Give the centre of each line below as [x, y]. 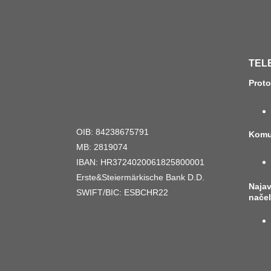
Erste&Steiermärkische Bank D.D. [140, 178]
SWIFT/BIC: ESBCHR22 [122, 193]
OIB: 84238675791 [113, 132]
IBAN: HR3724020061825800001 [140, 162]
